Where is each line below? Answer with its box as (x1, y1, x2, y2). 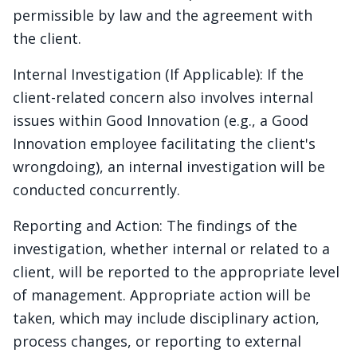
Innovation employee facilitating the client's (13, 134, 316, 153)
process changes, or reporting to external (13, 331, 301, 351)
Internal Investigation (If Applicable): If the (13, 65, 304, 84)
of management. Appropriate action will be (13, 285, 311, 304)
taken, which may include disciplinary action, (13, 308, 320, 328)
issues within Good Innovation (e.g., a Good (13, 111, 308, 130)
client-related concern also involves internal (13, 88, 313, 107)
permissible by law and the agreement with (13, 6, 312, 25)
